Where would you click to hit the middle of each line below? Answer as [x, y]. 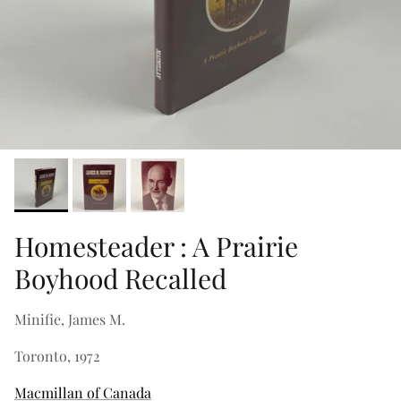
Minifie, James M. [70, 320]
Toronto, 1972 [57, 356]
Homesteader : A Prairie [156, 247]
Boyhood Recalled [120, 279]
